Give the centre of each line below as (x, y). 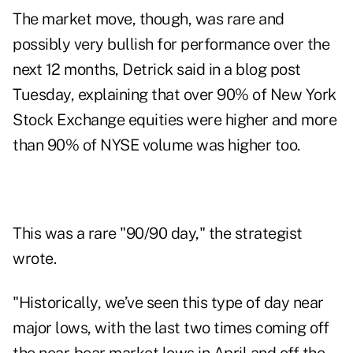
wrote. (34, 259)
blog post (268, 70)
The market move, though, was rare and (149, 19)
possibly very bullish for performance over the (171, 45)
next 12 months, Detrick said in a (124, 70)
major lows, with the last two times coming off (171, 328)
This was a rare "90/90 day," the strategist (158, 234)
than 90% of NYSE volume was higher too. (156, 145)
